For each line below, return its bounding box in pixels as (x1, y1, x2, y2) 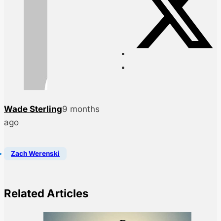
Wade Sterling (4, 104, 62, 114)
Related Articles (4, 186, 88, 200)
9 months (62, 104, 100, 114)
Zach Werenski (11, 149, 60, 158)
